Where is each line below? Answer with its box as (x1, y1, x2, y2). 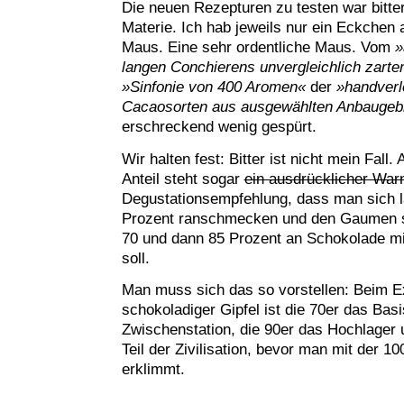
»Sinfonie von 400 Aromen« (121, 78, 306, 96)
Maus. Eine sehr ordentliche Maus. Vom (121, 39, 395, 57)
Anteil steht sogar (121, 170, 244, 188)
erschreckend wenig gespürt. (121, 118, 317, 136)
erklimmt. (121, 361, 185, 379)
